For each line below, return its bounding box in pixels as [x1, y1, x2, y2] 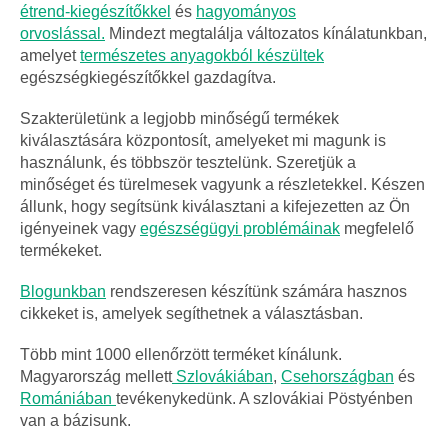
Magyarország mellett [20, 367, 172, 385]
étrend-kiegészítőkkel [20, 2, 171, 20]
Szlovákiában [172, 367, 273, 385]
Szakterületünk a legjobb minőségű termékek [20, 109, 339, 127]
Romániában [20, 389, 116, 407]
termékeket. [20, 241, 102, 259]
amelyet [20, 46, 80, 64]
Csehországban [281, 367, 394, 385]
